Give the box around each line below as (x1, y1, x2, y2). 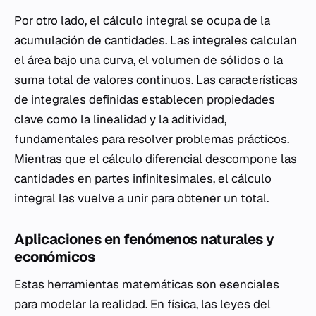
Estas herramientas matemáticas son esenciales (14, 276, 279, 293)
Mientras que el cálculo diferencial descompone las (14, 151, 297, 167)
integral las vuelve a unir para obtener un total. (14, 190, 269, 207)
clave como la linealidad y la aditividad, (14, 111, 226, 128)
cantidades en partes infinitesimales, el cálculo (14, 171, 272, 187)
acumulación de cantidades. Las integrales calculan (14, 32, 297, 49)
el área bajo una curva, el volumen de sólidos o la (14, 52, 283, 68)
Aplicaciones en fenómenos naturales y (14, 230, 274, 249)
